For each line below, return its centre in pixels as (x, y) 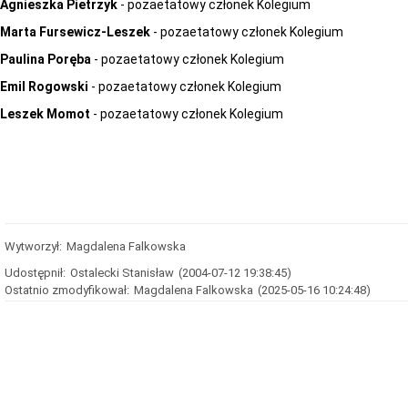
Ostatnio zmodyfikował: (67, 290)
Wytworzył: (33, 246)
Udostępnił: (35, 273)
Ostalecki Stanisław (122, 273)
